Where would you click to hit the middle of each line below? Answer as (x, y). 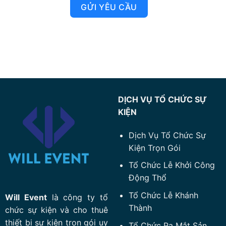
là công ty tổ (77, 197)
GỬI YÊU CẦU (109, 7)
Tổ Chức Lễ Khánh (163, 195)
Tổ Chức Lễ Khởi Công (172, 165)
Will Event (26, 197)
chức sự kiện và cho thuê (56, 210)
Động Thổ (147, 178)
